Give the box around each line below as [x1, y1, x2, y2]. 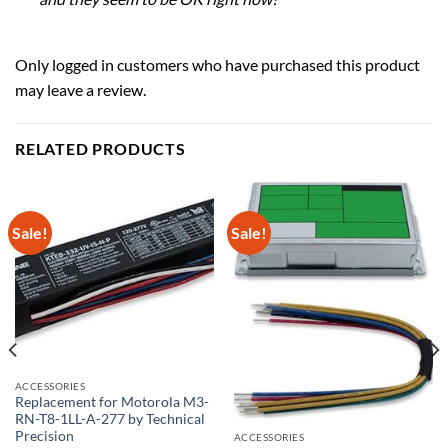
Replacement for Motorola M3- [14, 394, 209, 411]
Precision [14, 428, 74, 445]
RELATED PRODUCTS [15, 139, 186, 159]
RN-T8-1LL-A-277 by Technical [14, 411, 205, 428]
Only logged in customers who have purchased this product [15, 55, 420, 75]
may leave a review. [15, 80, 146, 100]
